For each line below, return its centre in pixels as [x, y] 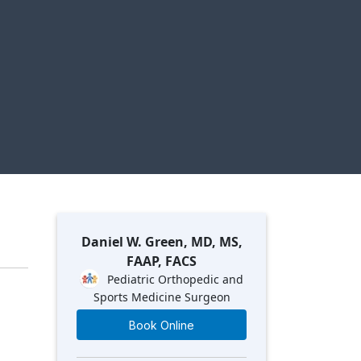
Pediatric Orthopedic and [173, 279]
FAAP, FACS [162, 261]
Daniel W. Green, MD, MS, [162, 241]
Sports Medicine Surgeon [162, 297]
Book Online [162, 325]
